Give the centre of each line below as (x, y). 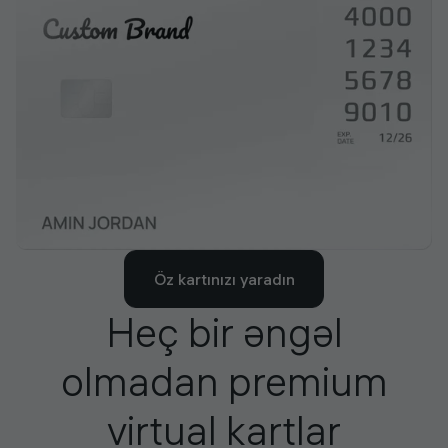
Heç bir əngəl (224, 333)
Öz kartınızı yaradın (224, 278)
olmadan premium (224, 382)
